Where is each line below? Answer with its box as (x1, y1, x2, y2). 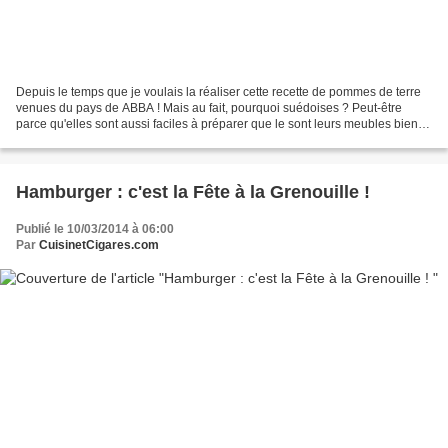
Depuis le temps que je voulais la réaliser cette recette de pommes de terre (16, 85, 421, 100)
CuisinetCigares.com (39, 238, 159, 253)
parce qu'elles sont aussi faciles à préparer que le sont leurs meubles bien (16, 117, 418, 132)
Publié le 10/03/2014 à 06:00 (16, 222, 174, 237)
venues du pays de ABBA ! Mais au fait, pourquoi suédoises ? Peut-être (16, 101, 402, 116)
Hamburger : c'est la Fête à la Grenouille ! (16, 182, 370, 203)
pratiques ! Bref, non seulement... (16, 133, 194, 148)
